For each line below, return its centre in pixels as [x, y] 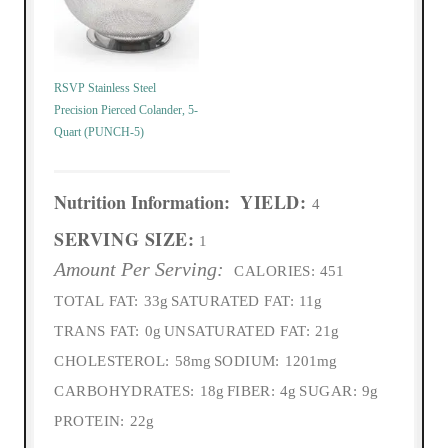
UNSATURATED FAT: [237, 331]
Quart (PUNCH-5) [99, 132]
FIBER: [251, 391]
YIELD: [273, 202]
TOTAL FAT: [96, 301]
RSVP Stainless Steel [105, 88]
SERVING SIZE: [124, 239]
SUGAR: [328, 391]
